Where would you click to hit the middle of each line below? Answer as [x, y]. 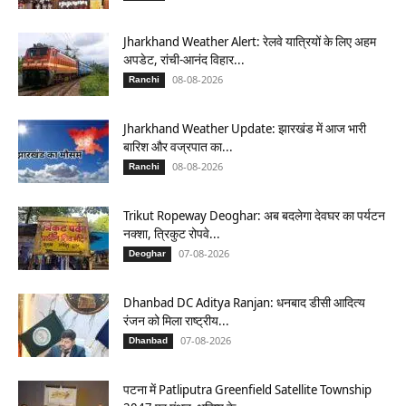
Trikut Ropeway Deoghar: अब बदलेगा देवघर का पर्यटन [254, 215]
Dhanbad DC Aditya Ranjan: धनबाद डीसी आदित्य [244, 302]
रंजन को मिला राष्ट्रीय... [176, 320]
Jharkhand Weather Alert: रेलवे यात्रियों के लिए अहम [250, 41]
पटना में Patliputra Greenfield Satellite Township [247, 389]
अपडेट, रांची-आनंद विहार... [184, 59]
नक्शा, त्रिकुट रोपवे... [172, 233]
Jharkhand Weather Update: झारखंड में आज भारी [245, 128]
